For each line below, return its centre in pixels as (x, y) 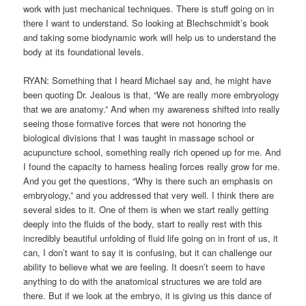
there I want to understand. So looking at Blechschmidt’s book (147, 23)
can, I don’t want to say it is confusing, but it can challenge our (148, 253)
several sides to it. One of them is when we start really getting (146, 210)
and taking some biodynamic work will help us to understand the (150, 37)
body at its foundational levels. (84, 52)
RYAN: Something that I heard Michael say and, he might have (148, 81)
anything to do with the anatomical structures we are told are (143, 281)
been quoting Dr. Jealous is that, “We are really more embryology (152, 95)
